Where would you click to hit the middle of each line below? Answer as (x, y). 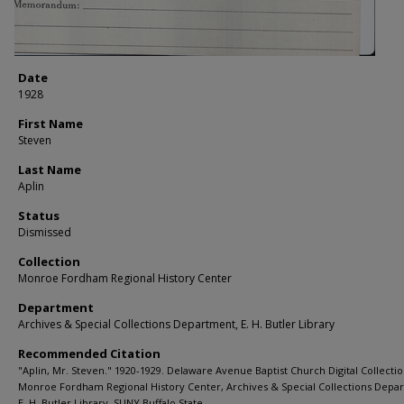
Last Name (50, 170)
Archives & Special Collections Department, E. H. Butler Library (176, 324)
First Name (50, 124)
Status (39, 216)
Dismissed (45, 232)
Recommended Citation (89, 353)
